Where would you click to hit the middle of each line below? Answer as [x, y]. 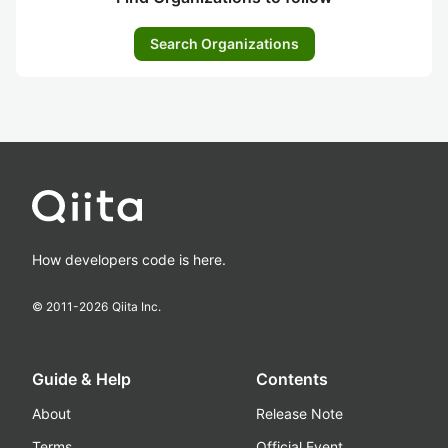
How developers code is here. [129, 259]
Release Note [299, 413]
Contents [292, 379]
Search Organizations [224, 43]
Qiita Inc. [136, 306]
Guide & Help [81, 379]
